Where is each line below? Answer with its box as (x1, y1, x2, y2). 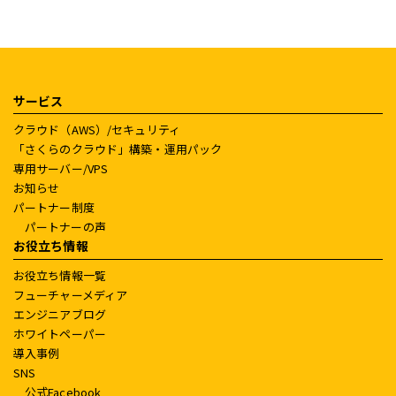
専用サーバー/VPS (13, 160, 109, 178)
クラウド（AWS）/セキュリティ (13, 121, 180, 139)
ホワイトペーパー (13, 324, 106, 342)
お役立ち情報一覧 (13, 266, 106, 284)
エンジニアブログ (13, 305, 106, 323)
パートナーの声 (25, 218, 106, 236)
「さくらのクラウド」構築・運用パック (13, 141, 223, 158)
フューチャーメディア (13, 286, 128, 303)
